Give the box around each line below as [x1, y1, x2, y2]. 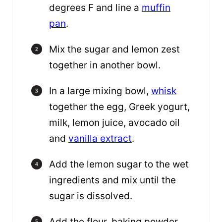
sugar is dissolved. [49, 190, 135, 202]
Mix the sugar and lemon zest [49, 43, 180, 55]
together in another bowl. [49, 59, 163, 71]
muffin [142, 1, 170, 13]
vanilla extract [68, 132, 132, 144]
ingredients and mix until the [49, 174, 176, 186]
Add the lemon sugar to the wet [49, 158, 189, 170]
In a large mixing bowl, [49, 85, 151, 97]
